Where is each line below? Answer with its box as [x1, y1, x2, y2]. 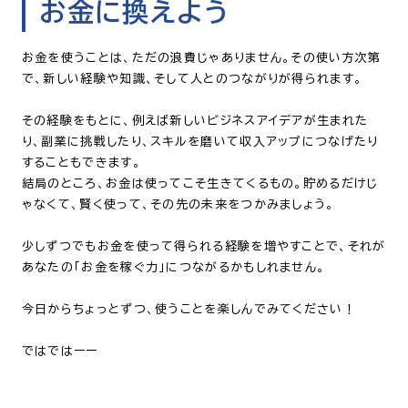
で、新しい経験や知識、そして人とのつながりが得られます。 [21, 72, 363, 85]
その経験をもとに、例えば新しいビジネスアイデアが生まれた [21, 114, 369, 127]
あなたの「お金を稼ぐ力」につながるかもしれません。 [21, 260, 326, 273]
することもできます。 [21, 156, 141, 168]
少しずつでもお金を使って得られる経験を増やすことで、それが [21, 240, 386, 252]
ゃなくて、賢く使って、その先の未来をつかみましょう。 [21, 198, 335, 210]
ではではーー [21, 344, 98, 357]
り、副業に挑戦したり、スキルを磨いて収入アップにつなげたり [21, 135, 379, 148]
